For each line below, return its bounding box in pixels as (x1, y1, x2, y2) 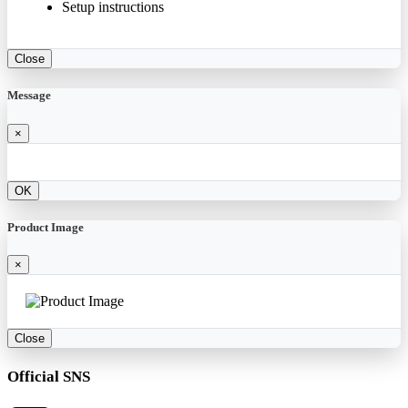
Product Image (7, 219, 84, 234)
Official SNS (7, 368, 90, 386)
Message (7, 88, 51, 103)
